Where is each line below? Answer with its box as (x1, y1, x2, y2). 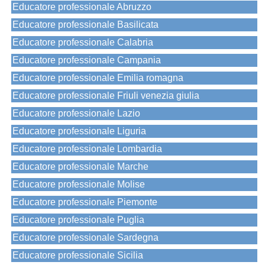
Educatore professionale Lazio (12, 108, 140, 119)
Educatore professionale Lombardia (12, 144, 162, 154)
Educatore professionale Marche (12, 161, 148, 172)
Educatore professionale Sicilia (12, 250, 143, 261)
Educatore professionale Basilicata (12, 20, 159, 30)
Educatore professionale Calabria (12, 37, 153, 48)
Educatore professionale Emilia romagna (12, 73, 183, 83)
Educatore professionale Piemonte (12, 197, 157, 208)
